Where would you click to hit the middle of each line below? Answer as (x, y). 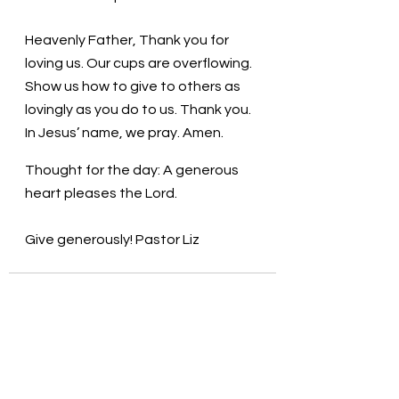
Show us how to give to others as (134, 86)
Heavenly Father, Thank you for (128, 40)
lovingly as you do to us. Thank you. (139, 110)
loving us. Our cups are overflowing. (140, 63)
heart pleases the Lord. (101, 193)
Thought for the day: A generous (133, 170)
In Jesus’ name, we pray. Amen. (124, 133)
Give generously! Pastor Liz (112, 240)
